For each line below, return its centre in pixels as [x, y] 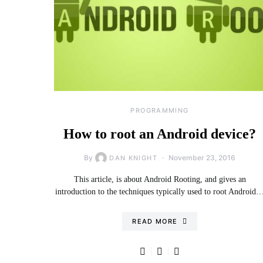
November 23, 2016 [202, 158]
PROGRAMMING [160, 110]
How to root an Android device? [160, 134]
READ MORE [155, 221]
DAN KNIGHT [133, 158]
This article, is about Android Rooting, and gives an [160, 179]
